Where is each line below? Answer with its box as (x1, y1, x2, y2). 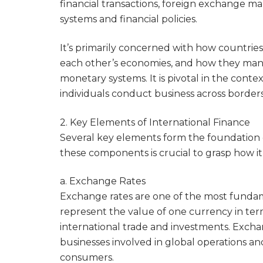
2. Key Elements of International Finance (60, 116, 250, 128)
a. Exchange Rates (60, 176, 146, 187)
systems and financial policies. (60, 14, 197, 25)
